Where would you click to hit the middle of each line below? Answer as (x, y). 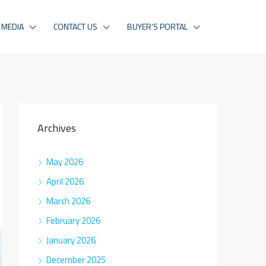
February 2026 (73, 221)
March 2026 (68, 201)
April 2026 (65, 181)
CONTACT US (75, 26)
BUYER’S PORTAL (157, 26)
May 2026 (65, 162)
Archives (57, 128)
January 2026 (71, 240)
